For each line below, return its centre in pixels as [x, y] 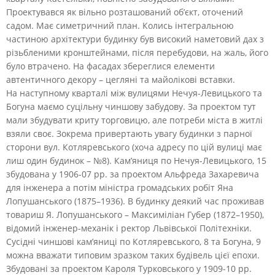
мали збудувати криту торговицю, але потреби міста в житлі [134, 120]
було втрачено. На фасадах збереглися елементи [110, 66]
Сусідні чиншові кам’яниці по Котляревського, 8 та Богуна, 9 [134, 241]
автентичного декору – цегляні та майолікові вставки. [121, 79]
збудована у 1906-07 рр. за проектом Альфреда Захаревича [133, 174]
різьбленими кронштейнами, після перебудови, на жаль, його [137, 52]
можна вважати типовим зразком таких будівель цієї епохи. [133, 255]
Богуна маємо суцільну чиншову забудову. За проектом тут [131, 106]
